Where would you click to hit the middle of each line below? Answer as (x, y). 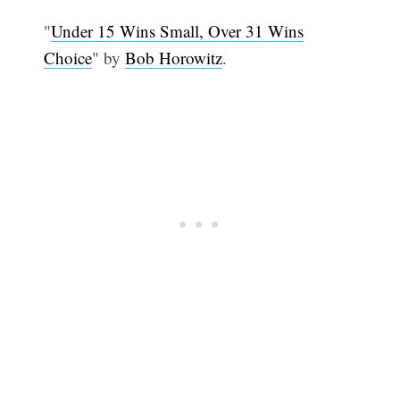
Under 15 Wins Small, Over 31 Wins (178, 30)
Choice (68, 57)
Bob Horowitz (174, 57)
